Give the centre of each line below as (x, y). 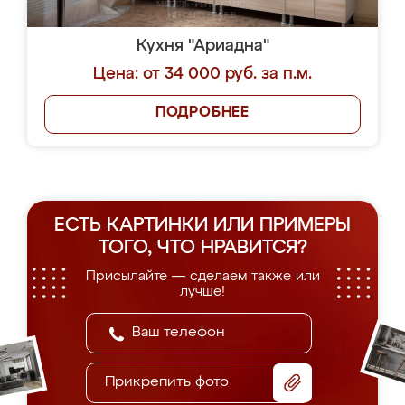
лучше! (202, 292)
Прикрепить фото (167, 382)
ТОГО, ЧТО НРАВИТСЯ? (202, 248)
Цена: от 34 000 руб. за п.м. (202, 74)
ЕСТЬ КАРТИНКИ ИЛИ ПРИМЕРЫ (202, 226)
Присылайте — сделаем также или (202, 276)
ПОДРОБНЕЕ (202, 113)
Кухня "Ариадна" (202, 46)
